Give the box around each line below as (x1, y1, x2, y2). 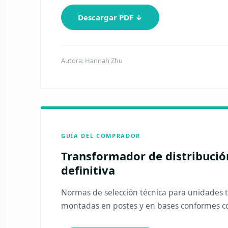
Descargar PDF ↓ (78, 12, 143, 22)
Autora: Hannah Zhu (61, 56, 123, 65)
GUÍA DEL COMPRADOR (61, 132, 140, 139)
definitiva (61, 162, 116, 178)
